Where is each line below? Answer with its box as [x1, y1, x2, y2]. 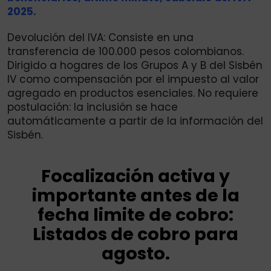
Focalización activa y [41, 164, 230, 189]
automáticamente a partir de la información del [7, 114, 263, 129]
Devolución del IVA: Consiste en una [7, 30, 194, 45]
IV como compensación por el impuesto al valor [7, 72, 259, 87]
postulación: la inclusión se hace [7, 100, 178, 115]
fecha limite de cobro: [38, 203, 233, 227]
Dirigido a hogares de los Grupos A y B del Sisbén [7, 58, 263, 73]
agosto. [101, 241, 170, 266]
